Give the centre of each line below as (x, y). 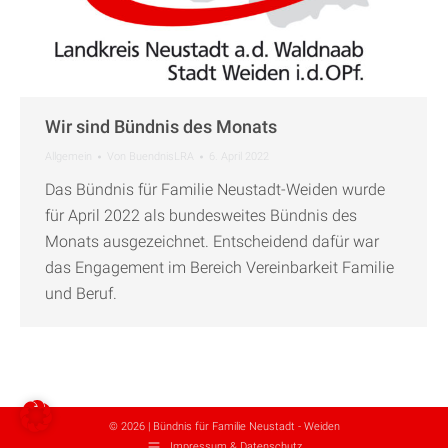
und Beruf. (81, 293)
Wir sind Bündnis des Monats (161, 126)
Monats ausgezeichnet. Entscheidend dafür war (212, 241)
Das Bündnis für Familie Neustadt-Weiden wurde (215, 189)
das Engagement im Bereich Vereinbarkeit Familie (219, 267)
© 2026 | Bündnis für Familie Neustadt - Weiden (224, 426)
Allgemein (68, 156)
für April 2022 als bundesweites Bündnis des (201, 215)
